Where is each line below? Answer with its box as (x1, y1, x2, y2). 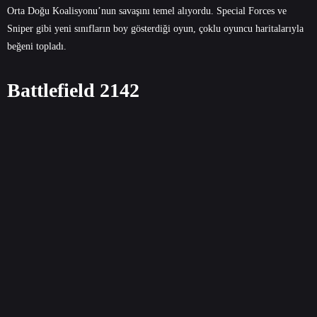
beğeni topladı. (7, 40, 67, 52)
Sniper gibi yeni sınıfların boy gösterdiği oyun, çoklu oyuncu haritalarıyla (7, 23, 304, 34)
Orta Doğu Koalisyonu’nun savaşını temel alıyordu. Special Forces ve (7, 5, 287, 16)
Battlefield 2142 (7, 79, 139, 101)
